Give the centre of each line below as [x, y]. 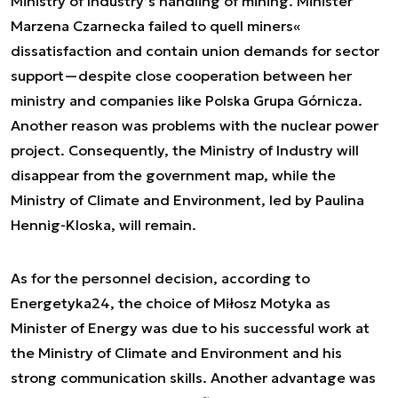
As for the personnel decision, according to [160, 278]
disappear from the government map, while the [173, 175]
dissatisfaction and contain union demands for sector [195, 51]
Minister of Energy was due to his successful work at [190, 328]
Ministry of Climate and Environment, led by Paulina [187, 200]
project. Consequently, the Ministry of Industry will [185, 150]
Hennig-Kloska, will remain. [103, 225]
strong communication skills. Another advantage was [193, 378]
